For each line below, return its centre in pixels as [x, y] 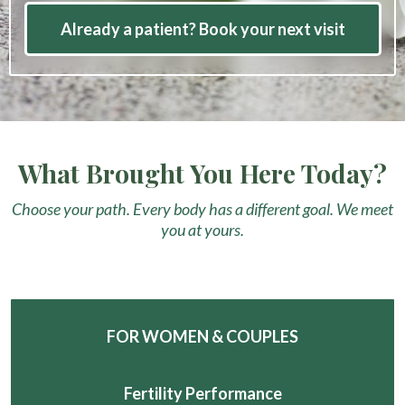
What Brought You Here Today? [202, 174]
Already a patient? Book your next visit [202, 29]
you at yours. [202, 230]
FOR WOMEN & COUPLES [202, 337]
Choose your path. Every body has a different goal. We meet [202, 209]
